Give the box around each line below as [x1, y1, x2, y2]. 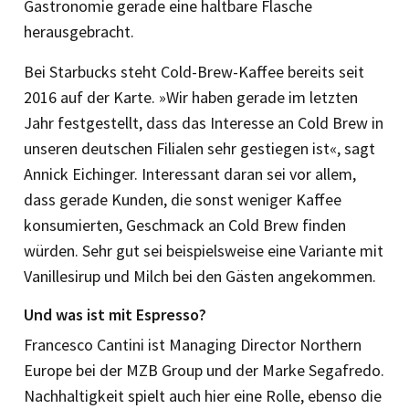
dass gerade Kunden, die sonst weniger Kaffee [24, 188, 341, 210]
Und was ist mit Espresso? [24, 303, 206, 325]
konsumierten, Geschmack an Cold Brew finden [24, 214, 346, 236]
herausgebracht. [24, 20, 134, 42]
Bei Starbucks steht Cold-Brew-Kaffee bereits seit [24, 60, 364, 82]
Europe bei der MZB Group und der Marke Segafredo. [24, 359, 384, 381]
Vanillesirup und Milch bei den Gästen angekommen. [24, 265, 376, 287]
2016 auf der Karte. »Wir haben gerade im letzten [24, 86, 358, 108]
